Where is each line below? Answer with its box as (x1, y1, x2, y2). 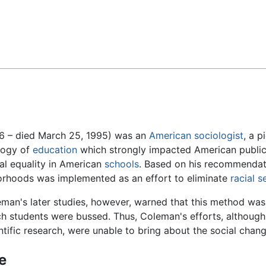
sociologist (194, 129, 243, 142)
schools (104, 158, 139, 170)
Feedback (17, 12, 60, 24)
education (33, 144, 77, 156)
